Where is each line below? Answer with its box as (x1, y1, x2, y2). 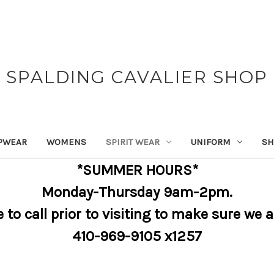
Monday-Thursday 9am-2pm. (42, 183, 232, 201)
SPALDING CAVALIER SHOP (6, 67, 268, 87)
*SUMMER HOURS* (76, 161, 198, 179)
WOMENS (46, 136, 87, 147)
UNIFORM (191, 136, 231, 147)
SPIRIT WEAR (106, 136, 160, 147)
